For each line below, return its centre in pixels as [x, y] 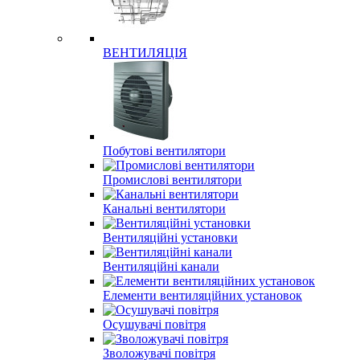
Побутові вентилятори [164, 151]
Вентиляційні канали [161, 266]
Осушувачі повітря [154, 324]
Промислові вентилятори [172, 180]
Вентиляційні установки [170, 237]
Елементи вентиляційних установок [202, 295]
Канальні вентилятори [164, 209]
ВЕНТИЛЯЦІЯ [145, 53]
